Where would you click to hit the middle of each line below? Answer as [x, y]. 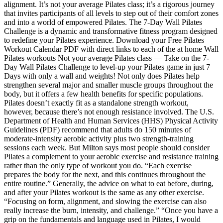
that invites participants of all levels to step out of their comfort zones [111, 13]
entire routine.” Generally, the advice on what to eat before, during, [109, 183]
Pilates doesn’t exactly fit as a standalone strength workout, [96, 103]
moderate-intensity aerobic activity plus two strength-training [99, 138]
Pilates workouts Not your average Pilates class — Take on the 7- [107, 58]
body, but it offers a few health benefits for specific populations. [104, 94]
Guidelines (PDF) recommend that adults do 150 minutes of [98, 129]
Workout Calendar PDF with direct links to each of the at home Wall [111, 49]
